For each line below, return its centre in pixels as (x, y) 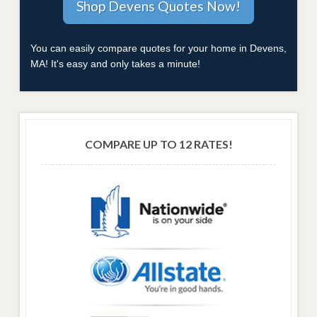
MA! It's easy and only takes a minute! (115, 63)
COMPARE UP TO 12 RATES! (158, 144)
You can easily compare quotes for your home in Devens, (158, 48)
